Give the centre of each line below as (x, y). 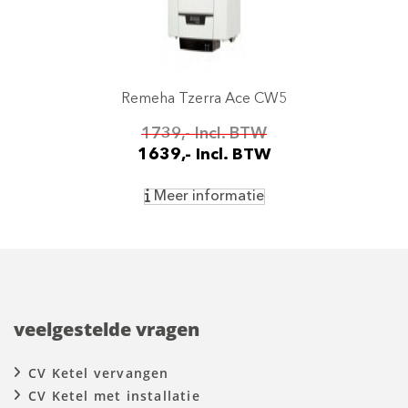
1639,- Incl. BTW (204, 155)
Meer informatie (207, 197)
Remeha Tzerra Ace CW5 (204, 99)
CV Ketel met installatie (114, 396)
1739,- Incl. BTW (204, 134)
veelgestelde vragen (107, 329)
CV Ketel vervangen (99, 373)
